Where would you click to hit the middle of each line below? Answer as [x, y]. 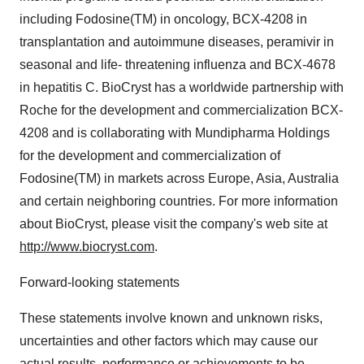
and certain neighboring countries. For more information [179, 201]
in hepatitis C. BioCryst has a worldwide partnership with [182, 87]
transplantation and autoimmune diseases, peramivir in [177, 42]
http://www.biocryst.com [87, 247]
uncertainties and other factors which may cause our [169, 341]
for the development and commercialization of [150, 156]
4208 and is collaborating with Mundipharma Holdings [175, 133]
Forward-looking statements [100, 282]
